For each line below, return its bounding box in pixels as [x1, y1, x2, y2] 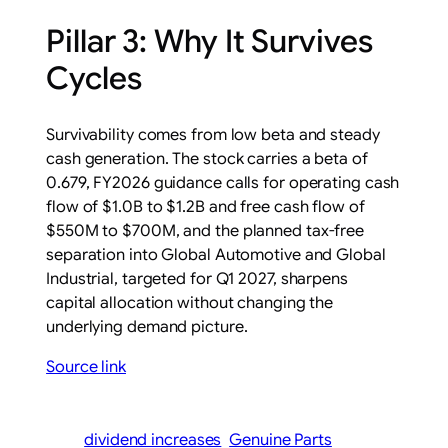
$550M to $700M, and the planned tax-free [46, 220, 365, 241]
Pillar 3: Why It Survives [46, 21, 373, 61]
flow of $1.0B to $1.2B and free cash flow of [46, 196, 365, 217]
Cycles [46, 58, 142, 98]
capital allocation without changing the [46, 292, 334, 313]
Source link [46, 356, 126, 377]
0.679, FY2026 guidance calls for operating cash [46, 172, 400, 193]
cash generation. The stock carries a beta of [46, 148, 368, 169]
